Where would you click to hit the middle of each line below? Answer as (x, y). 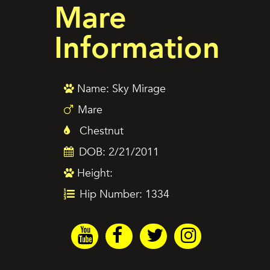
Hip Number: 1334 (123, 194)
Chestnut (100, 131)
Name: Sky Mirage (120, 89)
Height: (93, 173)
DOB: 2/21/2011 (118, 152)
